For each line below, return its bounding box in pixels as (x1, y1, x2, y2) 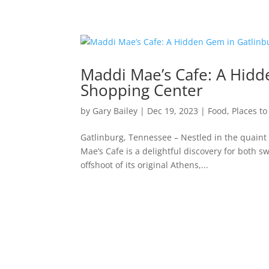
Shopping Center (80, 79, 204, 101)
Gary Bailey (92, 105, 138, 116)
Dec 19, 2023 (147, 105, 199, 116)
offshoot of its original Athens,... (80, 159, 209, 171)
